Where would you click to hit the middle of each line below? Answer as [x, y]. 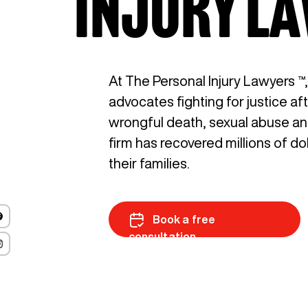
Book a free [183, 219]
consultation [162, 237]
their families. [149, 163]
